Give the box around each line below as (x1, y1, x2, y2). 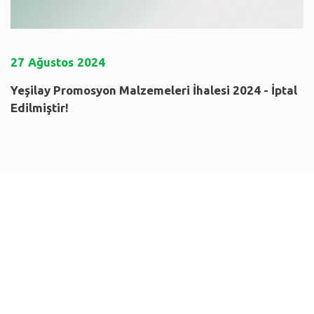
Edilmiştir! (11, 101, 69, 115)
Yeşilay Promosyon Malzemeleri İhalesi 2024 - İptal (11, 83, 297, 97)
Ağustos (28, 55, 74, 69)
